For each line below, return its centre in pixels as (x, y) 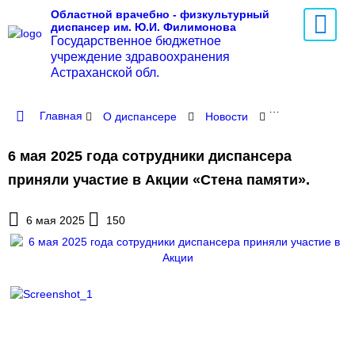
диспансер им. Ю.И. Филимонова (143, 27)
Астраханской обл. (105, 73)
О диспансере (140, 116)
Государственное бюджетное (136, 41)
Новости (227, 116)
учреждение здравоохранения (140, 57)
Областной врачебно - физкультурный (160, 14)
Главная (59, 115)
